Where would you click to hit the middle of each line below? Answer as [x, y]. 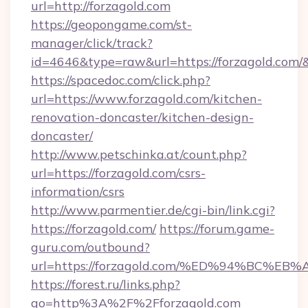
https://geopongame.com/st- [111, 24]
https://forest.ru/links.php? [106, 284]
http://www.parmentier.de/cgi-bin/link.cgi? [153, 210]
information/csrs [78, 191]
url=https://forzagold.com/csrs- [118, 173]
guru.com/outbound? [90, 247]
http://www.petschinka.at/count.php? [139, 154]
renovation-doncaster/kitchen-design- [142, 117]
